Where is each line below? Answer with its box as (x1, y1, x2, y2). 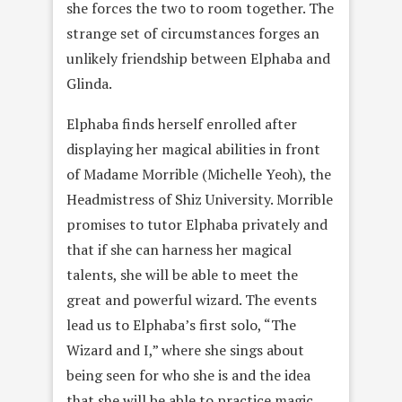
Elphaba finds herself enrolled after (66, 114, 297, 135)
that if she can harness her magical (66, 240, 292, 260)
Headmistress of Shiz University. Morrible (66, 189, 333, 210)
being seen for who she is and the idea (66, 365, 310, 386)
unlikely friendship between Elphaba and (66, 48, 330, 69)
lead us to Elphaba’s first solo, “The (66, 315, 296, 336)
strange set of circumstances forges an (66, 23, 319, 44)
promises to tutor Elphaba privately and (66, 214, 328, 235)
